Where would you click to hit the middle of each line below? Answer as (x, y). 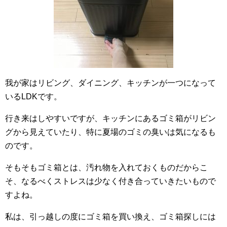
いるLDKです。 (33, 97)
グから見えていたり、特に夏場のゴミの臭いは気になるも (110, 132)
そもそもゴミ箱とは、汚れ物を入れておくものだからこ (106, 167)
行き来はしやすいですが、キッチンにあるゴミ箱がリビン (110, 118)
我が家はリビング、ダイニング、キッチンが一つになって (110, 83)
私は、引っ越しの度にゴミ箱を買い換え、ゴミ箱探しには (110, 217)
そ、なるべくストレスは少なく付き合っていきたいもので (110, 181)
